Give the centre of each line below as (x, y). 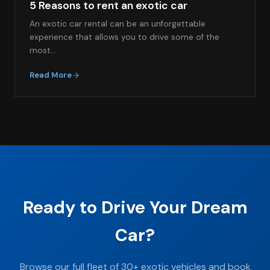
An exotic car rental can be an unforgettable (118, 24)
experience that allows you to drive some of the (124, 37)
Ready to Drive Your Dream (135, 208)
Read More (51, 75)
